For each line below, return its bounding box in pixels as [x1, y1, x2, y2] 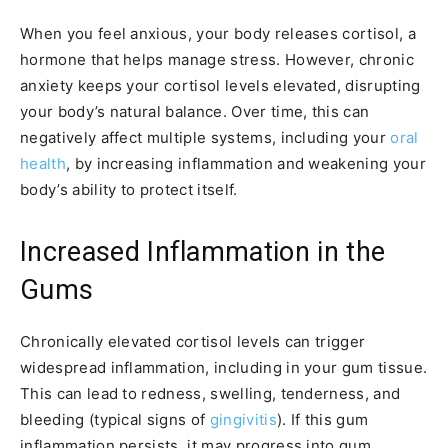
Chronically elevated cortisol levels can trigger [20, 331, 366, 351]
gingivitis [209, 409, 277, 429]
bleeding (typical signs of [20, 409, 210, 429]
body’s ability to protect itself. [20, 179, 238, 199]
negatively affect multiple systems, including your [20, 127, 391, 147]
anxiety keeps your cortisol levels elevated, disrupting [20, 75, 421, 95]
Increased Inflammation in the [20, 235, 386, 268]
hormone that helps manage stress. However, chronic [20, 49, 415, 69]
